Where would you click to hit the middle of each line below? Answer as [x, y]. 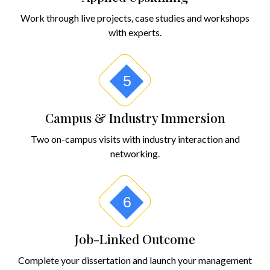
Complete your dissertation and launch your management [135, 260]
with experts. [135, 33]
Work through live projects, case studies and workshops [135, 18]
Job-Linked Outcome [135, 239]
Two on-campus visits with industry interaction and [135, 139]
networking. [135, 154]
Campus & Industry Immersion [135, 118]
